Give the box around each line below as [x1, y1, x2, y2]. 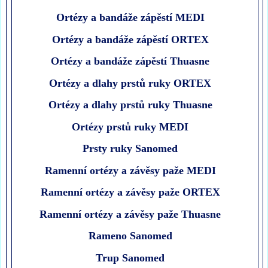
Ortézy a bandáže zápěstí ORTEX [51, 33, 209, 45]
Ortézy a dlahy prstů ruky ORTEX [49, 77, 212, 89]
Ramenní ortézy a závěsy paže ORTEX [40, 186, 220, 199]
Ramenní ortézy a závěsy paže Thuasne [39, 208, 221, 220]
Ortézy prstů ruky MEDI [72, 120, 189, 133]
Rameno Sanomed [88, 230, 172, 242]
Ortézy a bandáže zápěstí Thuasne [51, 55, 210, 68]
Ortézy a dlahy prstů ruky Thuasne [48, 99, 212, 111]
